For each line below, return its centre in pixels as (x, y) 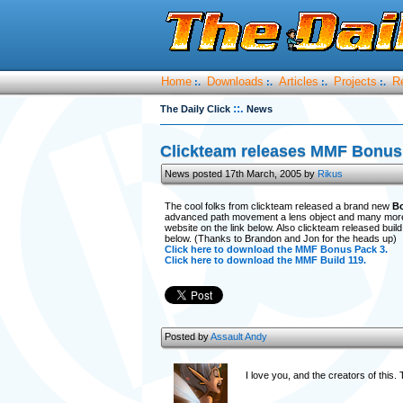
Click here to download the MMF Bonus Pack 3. (276, 249)
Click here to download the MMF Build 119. (265, 260)
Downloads (235, 81)
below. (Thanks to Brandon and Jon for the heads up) (280, 238)
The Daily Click (195, 109)
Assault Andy (238, 336)
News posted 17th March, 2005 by (241, 174)
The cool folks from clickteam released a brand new (278, 206)
